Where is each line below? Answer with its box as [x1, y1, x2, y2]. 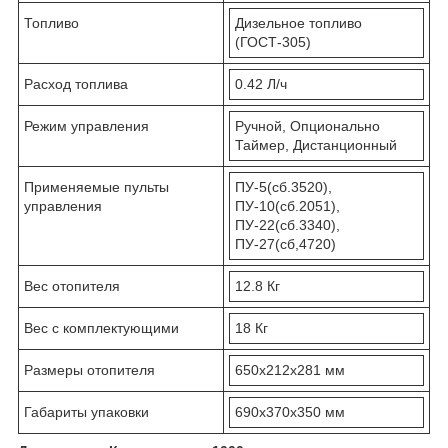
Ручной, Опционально [235, 118, 380, 135]
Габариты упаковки [24, 404, 149, 421]
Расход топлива [24, 76, 128, 93]
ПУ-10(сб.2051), [235, 198, 340, 215]
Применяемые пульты [24, 179, 169, 196]
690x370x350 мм [235, 404, 345, 421]
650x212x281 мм [235, 362, 345, 379]
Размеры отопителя [24, 362, 155, 379]
